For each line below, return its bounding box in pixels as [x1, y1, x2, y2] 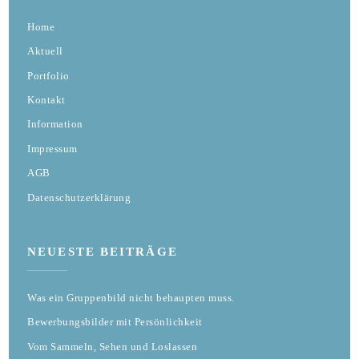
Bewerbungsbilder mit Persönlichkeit [27, 316, 203, 329]
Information [27, 118, 83, 131]
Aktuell [27, 45, 63, 58]
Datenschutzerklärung [27, 191, 131, 204]
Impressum [27, 142, 78, 155]
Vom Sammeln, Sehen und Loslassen [27, 340, 198, 353]
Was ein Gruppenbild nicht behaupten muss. [27, 292, 235, 305]
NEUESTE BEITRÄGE [27, 245, 178, 259]
